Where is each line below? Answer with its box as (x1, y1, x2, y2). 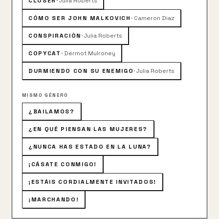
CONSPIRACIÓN (28, 32, 82, 40)
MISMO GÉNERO (22, 92, 68, 98)
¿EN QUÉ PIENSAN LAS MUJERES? (28, 125, 148, 133)
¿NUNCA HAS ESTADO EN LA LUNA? (28, 143, 152, 151)
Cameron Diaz (133, 14, 175, 22)
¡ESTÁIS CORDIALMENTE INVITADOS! (28, 178, 157, 186)
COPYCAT (28, 49, 61, 57)
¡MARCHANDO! (28, 196, 79, 203)
